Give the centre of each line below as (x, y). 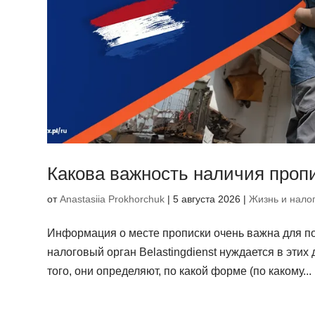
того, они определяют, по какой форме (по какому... (180, 271)
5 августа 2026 (207, 199)
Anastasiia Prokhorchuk (112, 199)
